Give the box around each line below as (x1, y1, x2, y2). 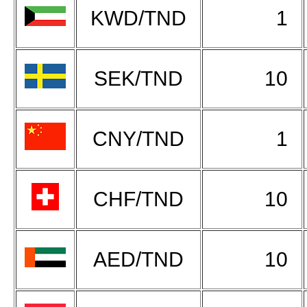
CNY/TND (87, 127, 190, 150)
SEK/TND (88, 66, 188, 90)
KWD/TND (85, 6, 192, 29)
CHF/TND (88, 187, 189, 210)
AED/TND (88, 247, 189, 271)
